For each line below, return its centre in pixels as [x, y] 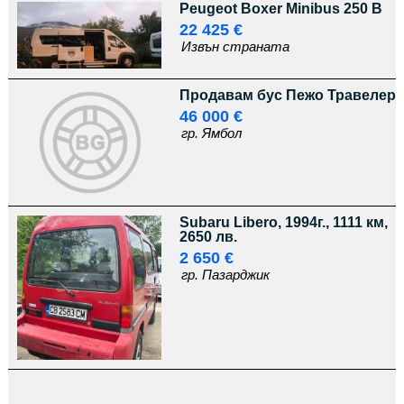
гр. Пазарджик [225, 275]
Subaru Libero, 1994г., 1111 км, [283, 222]
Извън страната [235, 46]
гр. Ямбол [211, 133]
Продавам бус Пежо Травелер [287, 95]
